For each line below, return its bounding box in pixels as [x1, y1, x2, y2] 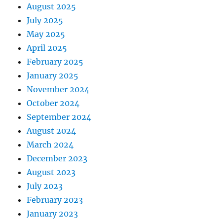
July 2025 [27, 15, 64, 26]
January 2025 [27, 71, 79, 81]
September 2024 [27, 112, 92, 122]
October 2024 [27, 98, 80, 109]
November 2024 [27, 84, 90, 95]
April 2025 [27, 43, 68, 53]
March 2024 [27, 140, 74, 150]
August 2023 [27, 167, 76, 178]
